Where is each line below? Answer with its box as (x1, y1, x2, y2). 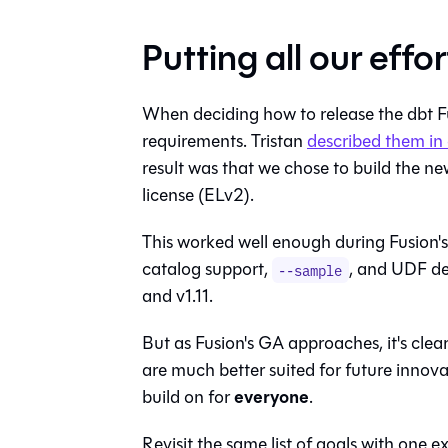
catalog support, (142, 255, 272, 282)
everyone (234, 382, 309, 411)
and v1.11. (142, 282, 213, 309)
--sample (278, 259, 343, 280)
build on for (142, 383, 234, 410)
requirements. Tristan (142, 127, 307, 154)
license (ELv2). (142, 181, 254, 208)
